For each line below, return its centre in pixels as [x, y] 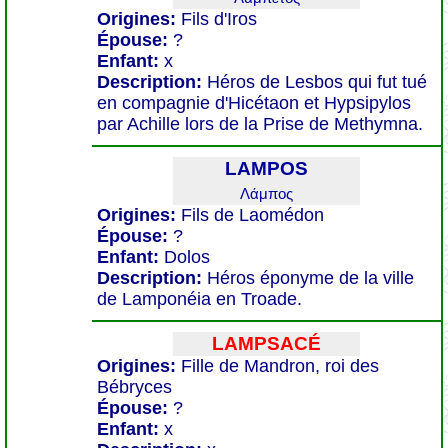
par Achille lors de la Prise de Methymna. [260, 124]
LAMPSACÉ [266, 343]
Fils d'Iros [219, 19]
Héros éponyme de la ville [310, 278]
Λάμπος [266, 193]
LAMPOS [266, 168]
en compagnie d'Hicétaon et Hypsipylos [254, 103]
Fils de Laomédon [252, 215]
